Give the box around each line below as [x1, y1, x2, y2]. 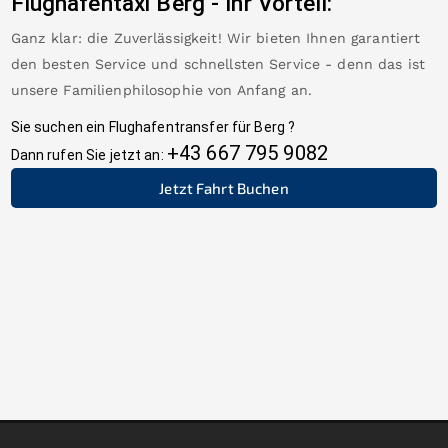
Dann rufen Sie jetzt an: [10, 146, 164, 163]
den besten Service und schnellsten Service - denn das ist [10, 55, 426, 72]
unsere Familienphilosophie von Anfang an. [10, 81, 312, 98]
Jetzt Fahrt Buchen [159, 178, 289, 197]
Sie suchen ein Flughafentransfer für [10, 118, 252, 135]
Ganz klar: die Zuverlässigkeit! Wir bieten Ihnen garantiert [10, 29, 421, 46]
